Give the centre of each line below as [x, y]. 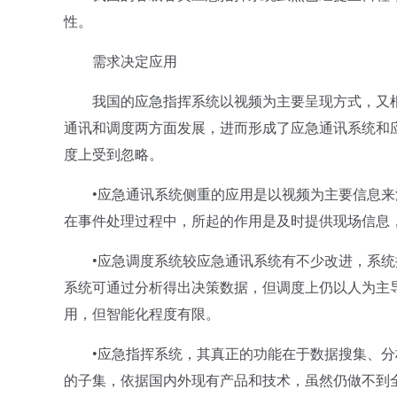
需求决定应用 [121, 61]
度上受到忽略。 [113, 154]
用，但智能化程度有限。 [142, 313]
